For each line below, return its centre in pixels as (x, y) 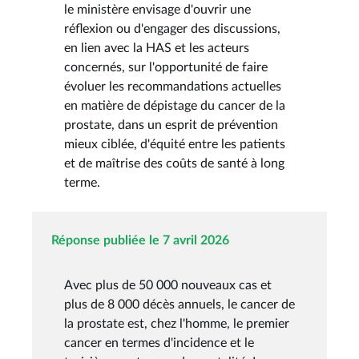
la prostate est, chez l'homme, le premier (177, 323)
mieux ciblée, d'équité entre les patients (175, 144)
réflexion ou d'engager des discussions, (172, 28)
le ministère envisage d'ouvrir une (157, 9)
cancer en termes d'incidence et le (159, 343)
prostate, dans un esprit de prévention (171, 125)
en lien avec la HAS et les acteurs (157, 48)
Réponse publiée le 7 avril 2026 (140, 240)
